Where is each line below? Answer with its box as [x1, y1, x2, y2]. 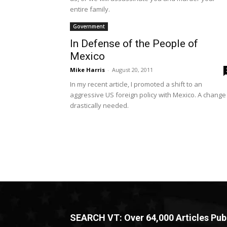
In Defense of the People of [70, 37, 198, 50]
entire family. [70, 5, 110, 14]
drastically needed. [70, 101, 129, 110]
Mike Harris [70, 66, 105, 74]
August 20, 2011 [112, 66, 153, 74]
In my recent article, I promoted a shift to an [70, 80, 202, 89]
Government [73, 23, 105, 30]
